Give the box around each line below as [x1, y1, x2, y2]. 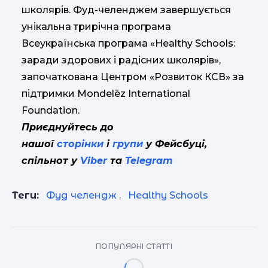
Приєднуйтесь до [22, 121, 114, 133]
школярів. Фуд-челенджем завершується [22, 4, 231, 16]
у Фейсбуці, [143, 138, 207, 150]
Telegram [125, 154, 173, 166]
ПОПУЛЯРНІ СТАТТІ [96, 241, 172, 251]
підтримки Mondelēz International [22, 87, 190, 99]
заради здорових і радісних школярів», [22, 54, 221, 66]
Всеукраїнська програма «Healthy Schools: [22, 37, 235, 49]
